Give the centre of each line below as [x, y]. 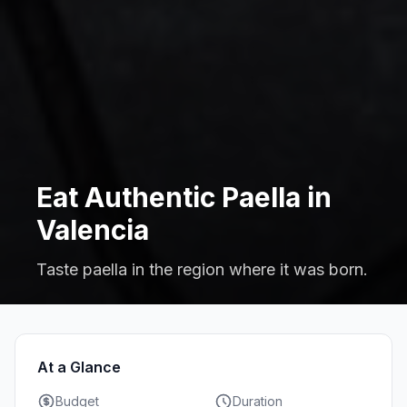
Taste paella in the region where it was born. [202, 270]
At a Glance [79, 367]
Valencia [93, 230]
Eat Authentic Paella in [184, 198]
